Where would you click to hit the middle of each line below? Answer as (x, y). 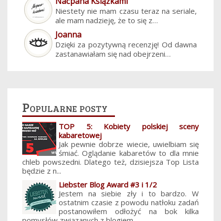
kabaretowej (80, 135)
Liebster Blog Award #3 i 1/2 (108, 184)
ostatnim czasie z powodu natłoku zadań (129, 202)
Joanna (68, 34)
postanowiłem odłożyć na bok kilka (129, 211)
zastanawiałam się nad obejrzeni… (113, 54)
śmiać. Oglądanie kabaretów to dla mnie (129, 153)
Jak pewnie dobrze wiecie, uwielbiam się (129, 144)
